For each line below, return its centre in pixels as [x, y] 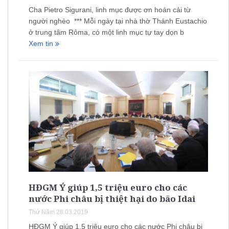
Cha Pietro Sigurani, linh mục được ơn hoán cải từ [110, 10]
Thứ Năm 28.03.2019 [58, 212]
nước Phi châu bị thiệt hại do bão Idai [112, 199]
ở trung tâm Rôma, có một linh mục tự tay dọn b [106, 32]
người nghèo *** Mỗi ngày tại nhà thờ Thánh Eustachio [118, 21]
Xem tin [42, 44]
